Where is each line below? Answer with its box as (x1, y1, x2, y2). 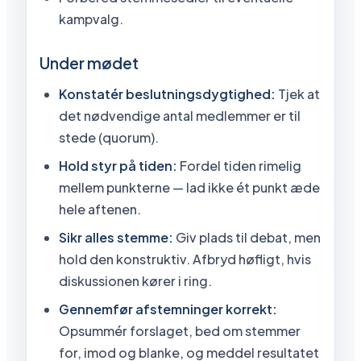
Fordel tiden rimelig (177, 156, 301, 174)
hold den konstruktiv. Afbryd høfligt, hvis (59, 250, 311, 268)
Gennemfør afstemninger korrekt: (59, 300, 277, 317)
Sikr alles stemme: (59, 228, 173, 246)
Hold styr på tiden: (59, 156, 177, 174)
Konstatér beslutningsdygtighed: (59, 85, 276, 102)
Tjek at (276, 85, 320, 102)
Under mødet (39, 52, 139, 73)
